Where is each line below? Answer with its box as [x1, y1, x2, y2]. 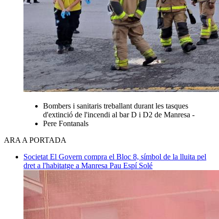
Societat [23, 152, 50, 161]
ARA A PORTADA [4, 135, 66, 144]
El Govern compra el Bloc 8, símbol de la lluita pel [50, 152, 206, 161]
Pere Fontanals [43, 119, 88, 128]
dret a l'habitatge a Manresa [23, 161, 109, 170]
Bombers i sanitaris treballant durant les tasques [43, 101, 188, 110]
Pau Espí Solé [109, 161, 153, 170]
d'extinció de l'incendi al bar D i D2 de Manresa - [43, 110, 195, 119]
